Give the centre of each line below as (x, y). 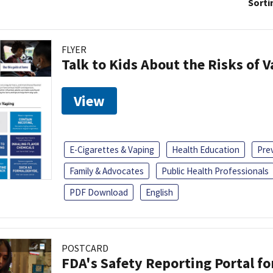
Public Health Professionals (215, 171)
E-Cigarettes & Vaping (112, 149)
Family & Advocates (107, 171)
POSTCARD (85, 248)
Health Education (206, 149)
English (159, 192)
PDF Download (99, 192)
